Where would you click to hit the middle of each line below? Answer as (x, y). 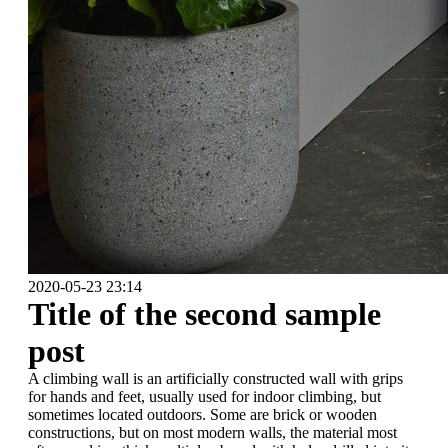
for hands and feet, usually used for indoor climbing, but (204, 396)
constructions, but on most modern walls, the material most (212, 432)
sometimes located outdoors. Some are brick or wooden (202, 414)
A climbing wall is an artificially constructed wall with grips (215, 378)
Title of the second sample (204, 314)
